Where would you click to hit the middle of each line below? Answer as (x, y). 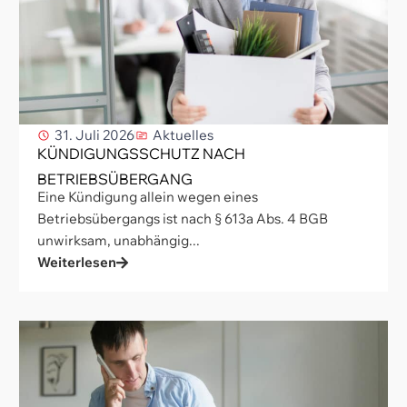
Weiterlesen (77, 263)
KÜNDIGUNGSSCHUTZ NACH (141, 153)
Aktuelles (183, 134)
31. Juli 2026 (94, 134)
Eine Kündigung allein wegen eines (148, 196)
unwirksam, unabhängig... (119, 240)
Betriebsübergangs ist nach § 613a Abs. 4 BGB (183, 218)
